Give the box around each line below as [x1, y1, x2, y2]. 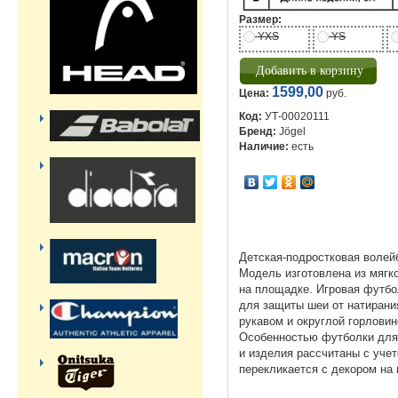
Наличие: [239, 140, 289, 153]
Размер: [239, 13, 282, 26]
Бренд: [239, 125, 276, 138]
